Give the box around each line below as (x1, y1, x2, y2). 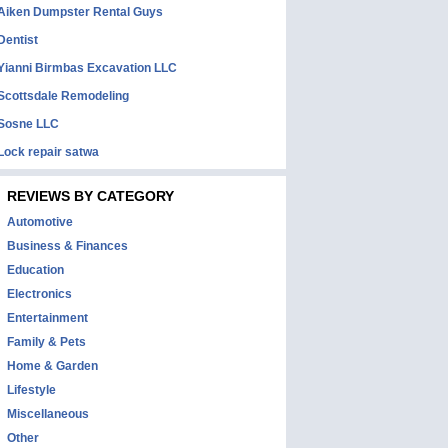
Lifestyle (7, 383, 56, 397)
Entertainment (7, 311, 88, 325)
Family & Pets (7, 335, 86, 349)
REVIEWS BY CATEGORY (7, 188, 174, 204)
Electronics (7, 287, 72, 301)
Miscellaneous (7, 407, 89, 421)
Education (7, 263, 64, 277)
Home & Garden (7, 359, 98, 373)
